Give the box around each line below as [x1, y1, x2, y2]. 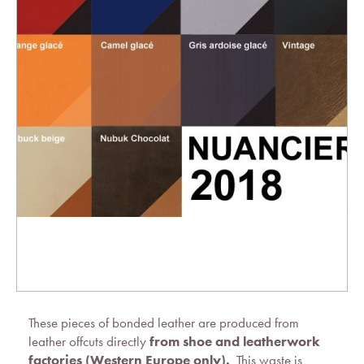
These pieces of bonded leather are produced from [28, 314, 299, 332]
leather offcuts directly [28, 333, 149, 351]
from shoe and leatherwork [149, 333, 320, 351]
